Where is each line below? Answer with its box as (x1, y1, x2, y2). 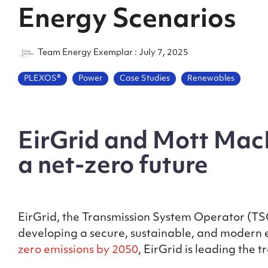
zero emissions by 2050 (18, 245, 138, 256)
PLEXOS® (24, 75, 61, 83)
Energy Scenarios (18, 8, 236, 33)
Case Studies (120, 75, 170, 83)
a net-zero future (18, 156, 208, 179)
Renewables (187, 75, 234, 83)
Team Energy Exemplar (36, 48, 135, 57)
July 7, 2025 (139, 48, 188, 57)
